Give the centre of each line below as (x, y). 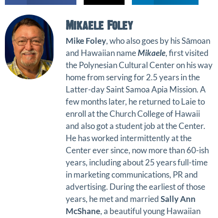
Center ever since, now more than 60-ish (137, 150)
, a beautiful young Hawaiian (150, 211)
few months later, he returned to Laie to (135, 101)
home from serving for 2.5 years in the (133, 77)
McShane (83, 211)
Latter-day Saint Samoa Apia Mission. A (136, 89)
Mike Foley (86, 40)
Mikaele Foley (99, 25)
